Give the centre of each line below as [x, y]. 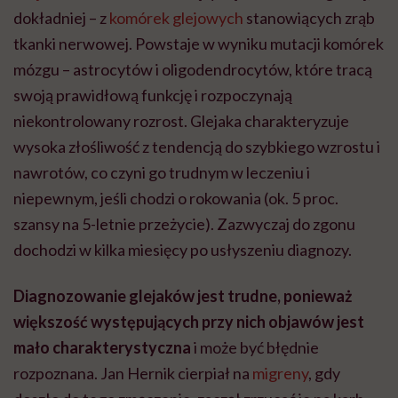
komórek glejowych [176, 18]
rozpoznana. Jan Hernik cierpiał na [133, 374]
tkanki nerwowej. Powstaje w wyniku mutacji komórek [199, 44]
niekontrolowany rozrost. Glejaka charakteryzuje [181, 121]
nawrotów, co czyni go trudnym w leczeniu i [162, 173]
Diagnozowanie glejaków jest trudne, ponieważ [183, 296]
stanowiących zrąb [309, 18]
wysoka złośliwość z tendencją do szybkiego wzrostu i [197, 147]
